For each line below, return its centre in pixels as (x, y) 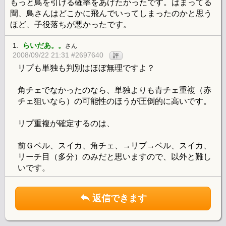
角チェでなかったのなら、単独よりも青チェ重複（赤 (115, 90)
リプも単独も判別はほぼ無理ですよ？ (86, 68)
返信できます (120, 199)
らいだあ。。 (44, 46)
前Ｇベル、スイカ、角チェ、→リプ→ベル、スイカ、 (115, 146)
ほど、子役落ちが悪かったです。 (71, 25)
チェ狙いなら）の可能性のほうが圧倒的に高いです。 (115, 101)
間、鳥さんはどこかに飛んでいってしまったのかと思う (111, 14)
